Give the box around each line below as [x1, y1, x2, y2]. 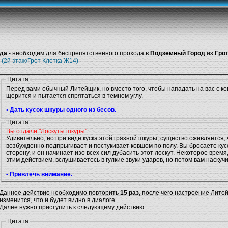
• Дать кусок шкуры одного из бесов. [6, 106, 116, 114]
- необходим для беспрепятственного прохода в [7, 50, 149, 57]
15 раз [120, 189, 139, 197]
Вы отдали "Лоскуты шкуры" [6, 127, 87, 135]
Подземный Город [149, 50, 207, 57]
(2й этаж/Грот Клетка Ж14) [2, 57, 78, 64]
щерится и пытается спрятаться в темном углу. [6, 92, 143, 100]
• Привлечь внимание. [6, 170, 72, 178]
